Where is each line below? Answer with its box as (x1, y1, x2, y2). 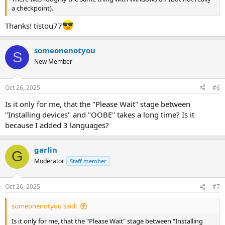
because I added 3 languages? (5, 120, 109, 130)
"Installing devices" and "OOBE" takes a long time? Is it (5, 109, 194, 120)
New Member (34, 57, 72, 66)
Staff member (70, 157, 106, 165)
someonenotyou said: (12, 201, 77, 210)
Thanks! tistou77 (5, 21, 62, 31)
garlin (34, 144, 57, 155)
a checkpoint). (12, 3, 53, 13)
